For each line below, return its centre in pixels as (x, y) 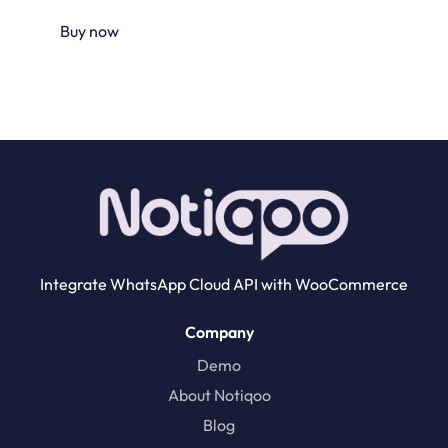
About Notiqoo (219, 394)
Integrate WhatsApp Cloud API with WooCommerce (224, 283)
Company (219, 331)
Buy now (89, 30)
